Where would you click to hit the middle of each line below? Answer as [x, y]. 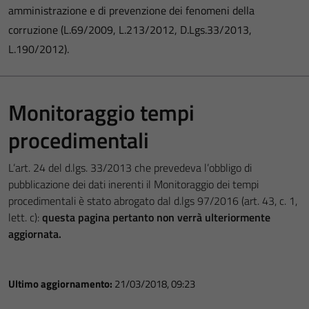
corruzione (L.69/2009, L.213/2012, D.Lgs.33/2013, [130, 30]
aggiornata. [35, 234]
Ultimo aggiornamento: [61, 284]
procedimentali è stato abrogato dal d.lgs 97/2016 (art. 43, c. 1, [153, 201]
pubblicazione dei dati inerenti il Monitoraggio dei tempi [133, 184]
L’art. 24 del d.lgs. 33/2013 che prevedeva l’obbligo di [130, 168]
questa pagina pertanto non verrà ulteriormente [156, 217]
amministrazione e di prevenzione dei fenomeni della [131, 10]
